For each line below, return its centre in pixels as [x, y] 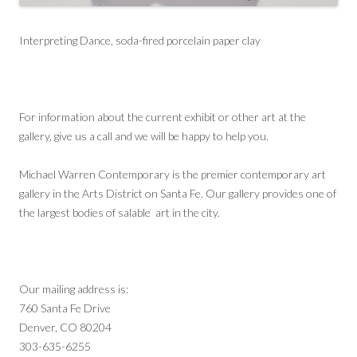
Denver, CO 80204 [65, 327]
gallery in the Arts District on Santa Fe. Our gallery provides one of [178, 193]
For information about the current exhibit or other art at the [163, 116]
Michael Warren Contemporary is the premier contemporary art [173, 174]
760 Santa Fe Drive [65, 308]
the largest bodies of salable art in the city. [120, 212]
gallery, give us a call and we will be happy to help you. [144, 135]
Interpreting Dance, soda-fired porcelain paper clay [140, 40]
